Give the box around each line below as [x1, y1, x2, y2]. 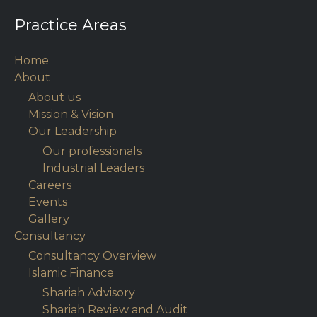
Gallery [28, 212, 69, 226]
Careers [28, 178, 71, 192]
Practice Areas [14, 16, 127, 35]
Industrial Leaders [42, 161, 144, 175]
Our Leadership [28, 125, 117, 139]
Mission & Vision [28, 108, 113, 122]
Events [28, 195, 67, 209]
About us [28, 91, 81, 105]
